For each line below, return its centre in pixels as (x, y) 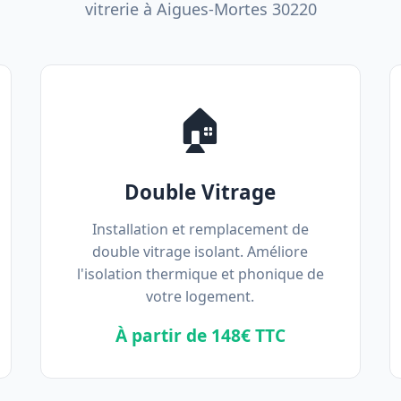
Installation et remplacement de (200, 229)
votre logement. (200, 296)
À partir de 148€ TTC (200, 335)
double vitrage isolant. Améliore (200, 252)
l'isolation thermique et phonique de (200, 274)
